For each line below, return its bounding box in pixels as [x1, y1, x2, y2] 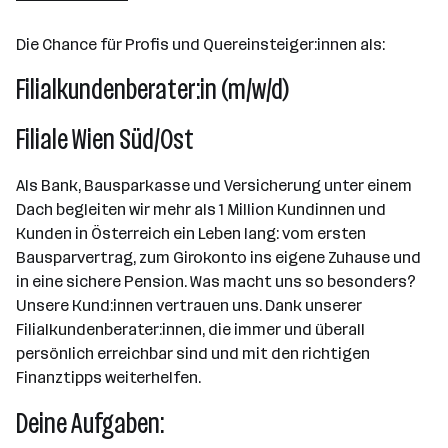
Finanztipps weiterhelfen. [16, 368, 201, 387]
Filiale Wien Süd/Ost [16, 123, 194, 156]
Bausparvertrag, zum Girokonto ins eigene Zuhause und [16, 248, 421, 267]
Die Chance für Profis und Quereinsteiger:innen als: [16, 35, 385, 54]
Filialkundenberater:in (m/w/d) [16, 73, 289, 106]
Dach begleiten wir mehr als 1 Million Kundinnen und [16, 200, 386, 219]
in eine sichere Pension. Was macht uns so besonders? [16, 272, 416, 291]
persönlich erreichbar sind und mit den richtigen [16, 344, 370, 363]
